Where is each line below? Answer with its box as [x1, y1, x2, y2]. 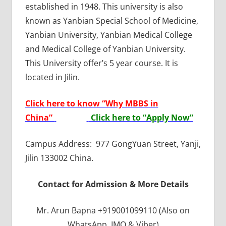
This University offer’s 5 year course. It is [25, 57, 178, 69]
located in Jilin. [25, 71, 80, 83]
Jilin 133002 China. [25, 152, 93, 163]
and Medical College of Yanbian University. [25, 43, 186, 54]
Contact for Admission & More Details [37, 178, 189, 190]
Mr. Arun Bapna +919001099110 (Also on [36, 204, 190, 216]
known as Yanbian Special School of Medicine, [25, 15, 198, 26]
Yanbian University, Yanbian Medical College [25, 29, 192, 40]
